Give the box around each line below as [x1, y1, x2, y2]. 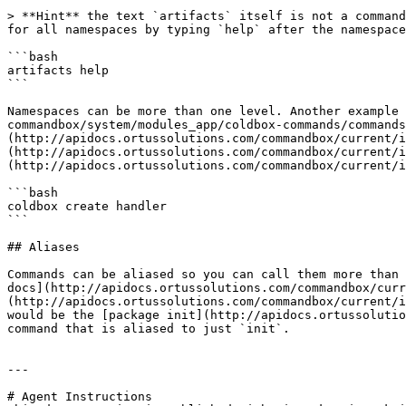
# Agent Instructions [7, 390, 152, 403]
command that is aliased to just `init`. [7, 322, 290, 335]
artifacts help [7, 63, 109, 77]
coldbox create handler [7, 199, 167, 213]
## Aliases [7, 240, 80, 254]
